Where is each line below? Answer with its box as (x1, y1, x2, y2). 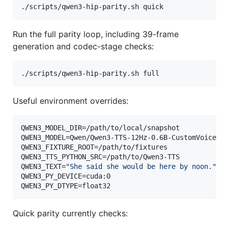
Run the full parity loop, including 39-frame (13, 28, 179, 39)
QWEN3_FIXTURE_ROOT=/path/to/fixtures (21, 142, 167, 151)
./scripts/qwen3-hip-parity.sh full (21, 69, 159, 77)
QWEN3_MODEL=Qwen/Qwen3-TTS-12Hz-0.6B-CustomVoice (21, 133, 216, 141)
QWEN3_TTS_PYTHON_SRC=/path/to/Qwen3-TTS (21, 152, 180, 161)
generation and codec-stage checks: (13, 41, 154, 51)
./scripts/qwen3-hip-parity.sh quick (21, 2, 163, 11)
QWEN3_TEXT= (21, 162, 66, 170)
